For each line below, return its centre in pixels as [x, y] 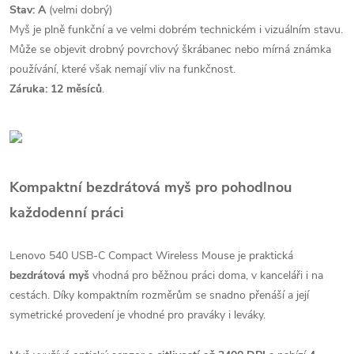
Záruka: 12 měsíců [56, 89]
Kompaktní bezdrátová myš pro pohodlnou [151, 187]
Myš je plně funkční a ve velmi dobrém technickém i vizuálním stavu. [176, 30]
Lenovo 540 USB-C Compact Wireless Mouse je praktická [151, 256]
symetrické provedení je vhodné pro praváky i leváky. [137, 315]
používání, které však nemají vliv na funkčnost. [122, 69]
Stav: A [28, 10]
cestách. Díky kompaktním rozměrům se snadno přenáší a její [159, 295]
